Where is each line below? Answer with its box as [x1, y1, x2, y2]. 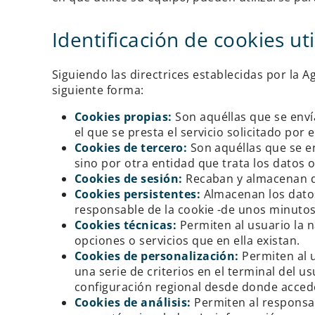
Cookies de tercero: [74, 139, 191, 155]
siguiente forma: [51, 82, 144, 98]
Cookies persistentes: [74, 186, 204, 202]
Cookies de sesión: [74, 170, 183, 186]
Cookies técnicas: [74, 217, 180, 233]
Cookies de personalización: [74, 247, 239, 264]
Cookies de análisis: [74, 294, 195, 310]
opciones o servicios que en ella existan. [74, 232, 300, 248]
